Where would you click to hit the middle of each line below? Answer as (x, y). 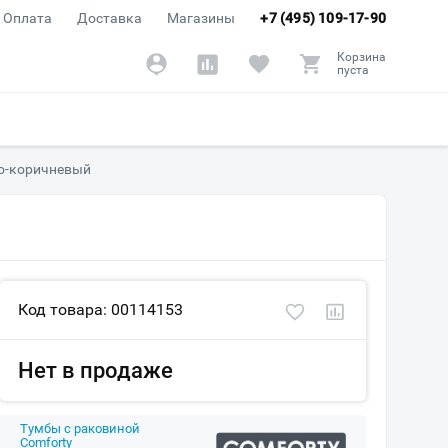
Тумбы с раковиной (80, 428)
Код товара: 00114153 (100, 309)
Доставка (110, 18)
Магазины (201, 18)
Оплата (28, 18)
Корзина (361, 57)
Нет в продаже (95, 370)
